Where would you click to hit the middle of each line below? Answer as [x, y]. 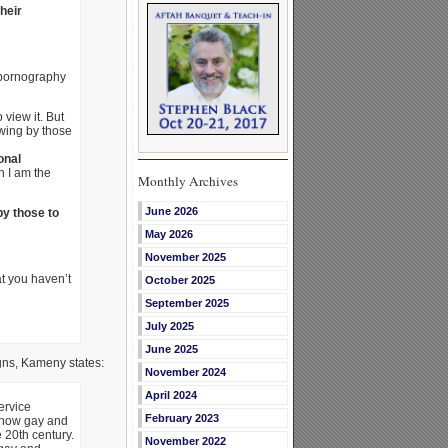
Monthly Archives [187, 181]
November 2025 [185, 257]
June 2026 [171, 211]
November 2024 [185, 372]
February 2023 [181, 418]
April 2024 [170, 395]
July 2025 [169, 326]
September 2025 [186, 303]
